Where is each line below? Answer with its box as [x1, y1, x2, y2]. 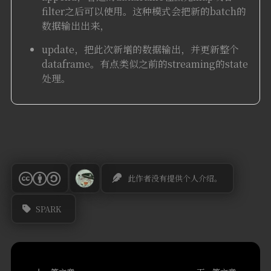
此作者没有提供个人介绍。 [128, 172, 223, 184]
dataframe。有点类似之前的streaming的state [41, 57, 248, 71]
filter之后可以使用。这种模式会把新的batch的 [41, 4, 246, 19]
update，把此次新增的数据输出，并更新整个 [41, 42, 239, 57]
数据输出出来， [41, 19, 109, 33]
